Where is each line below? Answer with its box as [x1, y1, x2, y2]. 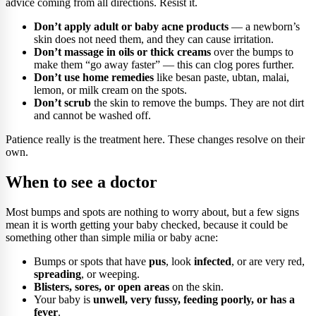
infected [194, 255, 231, 267]
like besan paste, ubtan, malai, [154, 71, 289, 83]
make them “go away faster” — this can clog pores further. [34, 58, 294, 71]
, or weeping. [81, 267, 140, 280]
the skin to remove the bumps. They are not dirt [91, 96, 304, 109]
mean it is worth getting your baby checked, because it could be [6, 218, 288, 231]
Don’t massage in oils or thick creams [34, 45, 211, 58]
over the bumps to [211, 45, 293, 58]
